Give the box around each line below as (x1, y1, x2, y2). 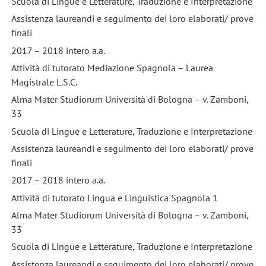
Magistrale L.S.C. (11, 75, 77, 88)
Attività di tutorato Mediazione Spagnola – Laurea (11, 61, 213, 74)
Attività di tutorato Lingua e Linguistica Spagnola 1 (11, 191, 218, 204)
